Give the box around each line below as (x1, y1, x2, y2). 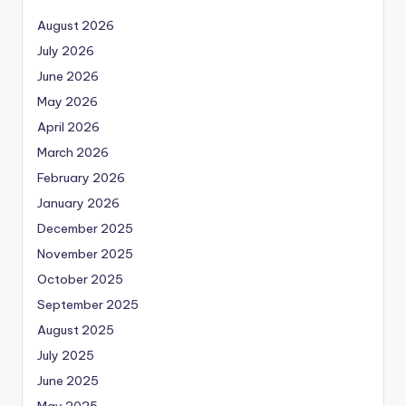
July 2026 (37, 42, 94, 59)
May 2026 (37, 92, 98, 110)
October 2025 (37, 270, 123, 287)
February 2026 (37, 169, 125, 186)
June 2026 (37, 67, 99, 84)
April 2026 (37, 118, 100, 135)
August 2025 (37, 321, 114, 338)
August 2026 (37, 16, 114, 34)
